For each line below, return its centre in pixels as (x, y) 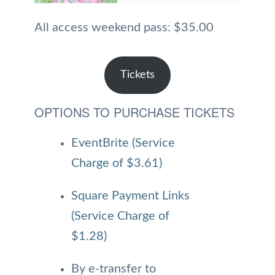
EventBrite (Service (123, 143)
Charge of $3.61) (117, 164)
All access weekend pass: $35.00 (124, 27)
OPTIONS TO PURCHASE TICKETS (134, 112)
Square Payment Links (130, 196)
